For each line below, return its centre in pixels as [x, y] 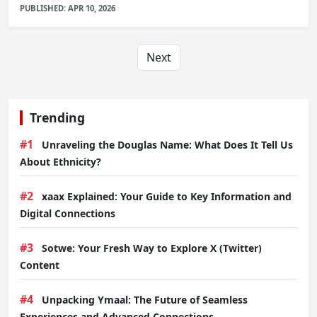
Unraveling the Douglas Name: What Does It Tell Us [167, 144]
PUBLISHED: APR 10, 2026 [68, 8]
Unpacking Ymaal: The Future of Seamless [145, 299]
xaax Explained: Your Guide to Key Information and [167, 196]
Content [40, 265]
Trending [57, 117]
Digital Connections [68, 213]
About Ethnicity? [60, 161]
